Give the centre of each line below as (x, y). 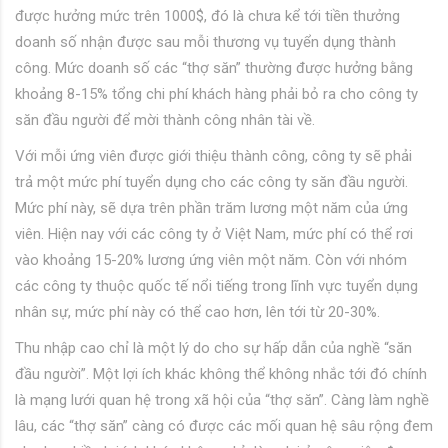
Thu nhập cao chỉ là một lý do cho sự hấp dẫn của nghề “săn (213, 348)
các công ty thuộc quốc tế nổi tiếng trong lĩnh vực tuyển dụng (216, 286)
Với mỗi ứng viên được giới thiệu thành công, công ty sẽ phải (213, 156)
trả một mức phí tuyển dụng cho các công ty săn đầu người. (211, 182)
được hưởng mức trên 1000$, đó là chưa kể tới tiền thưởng (207, 16)
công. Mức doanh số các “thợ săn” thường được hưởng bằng (214, 68)
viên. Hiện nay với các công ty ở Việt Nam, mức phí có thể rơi (214, 234)
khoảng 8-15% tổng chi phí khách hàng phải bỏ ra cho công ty (216, 94)
